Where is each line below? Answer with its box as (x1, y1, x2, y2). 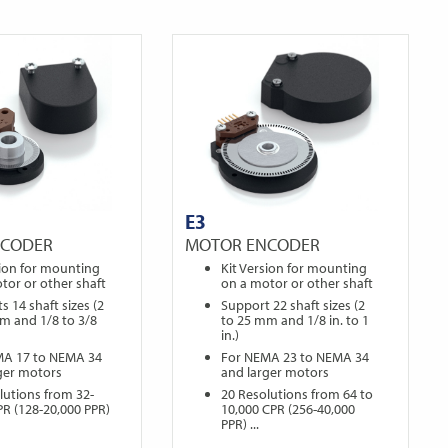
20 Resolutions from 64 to (221, 385, 374, 404)
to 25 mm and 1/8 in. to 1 (221, 311, 370, 330)
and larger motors (221, 363, 330, 382)
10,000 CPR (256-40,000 (221, 400, 356, 419)
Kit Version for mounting (221, 259, 368, 278)
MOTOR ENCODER (185, 231, 321, 256)
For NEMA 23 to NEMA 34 (221, 348, 370, 367)
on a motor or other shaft (221, 274, 374, 293)
